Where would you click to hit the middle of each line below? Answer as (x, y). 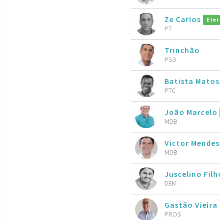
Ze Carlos (184, 19)
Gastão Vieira (191, 205)
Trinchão (182, 50)
